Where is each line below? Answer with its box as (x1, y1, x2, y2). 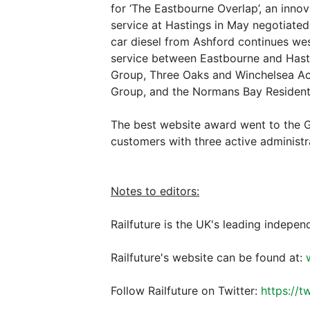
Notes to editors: (111, 184, 199, 199)
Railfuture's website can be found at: (111, 250, 306, 265)
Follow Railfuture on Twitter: (111, 284, 261, 298)
